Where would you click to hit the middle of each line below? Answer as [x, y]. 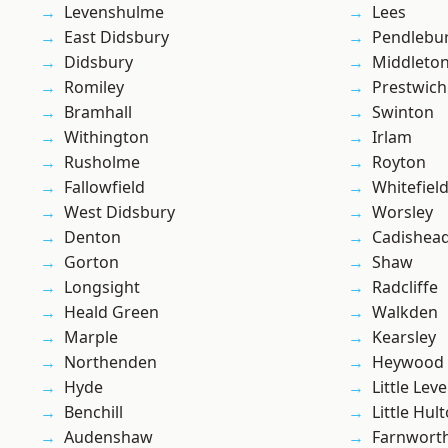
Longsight [102, 287]
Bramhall [98, 112]
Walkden [405, 312]
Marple [91, 337]
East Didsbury [116, 37]
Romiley [94, 87]
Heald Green [111, 312]
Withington [106, 137]
